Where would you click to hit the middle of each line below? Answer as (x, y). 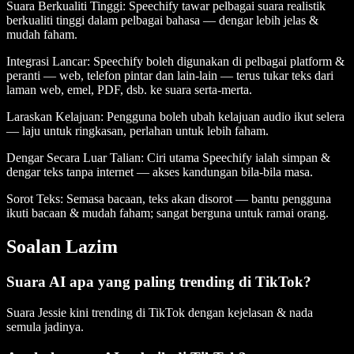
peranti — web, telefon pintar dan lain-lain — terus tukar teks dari (170, 76)
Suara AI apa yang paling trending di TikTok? (159, 282)
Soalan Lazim (62, 247)
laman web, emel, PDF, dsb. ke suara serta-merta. (129, 90)
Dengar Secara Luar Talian (73, 158)
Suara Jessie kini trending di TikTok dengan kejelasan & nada (160, 312)
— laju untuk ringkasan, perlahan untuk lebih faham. (137, 131)
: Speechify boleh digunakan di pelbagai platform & (216, 62)
